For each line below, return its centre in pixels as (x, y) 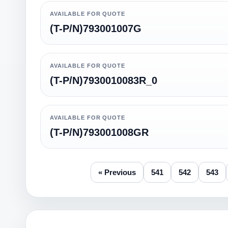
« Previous (117, 172)
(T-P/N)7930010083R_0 (104, 80)
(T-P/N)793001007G (96, 28)
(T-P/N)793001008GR (99, 132)
